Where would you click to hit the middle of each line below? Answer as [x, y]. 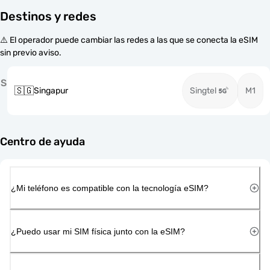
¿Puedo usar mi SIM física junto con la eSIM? [98, 231]
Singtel [203, 91]
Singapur [51, 91]
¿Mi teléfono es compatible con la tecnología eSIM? [110, 188]
